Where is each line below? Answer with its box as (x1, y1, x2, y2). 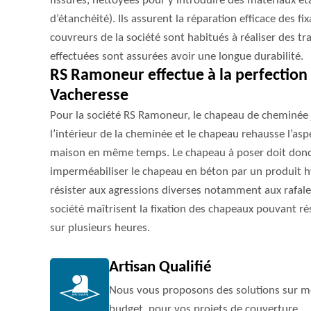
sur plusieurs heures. (50, 222, 150, 234)
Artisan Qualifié (109, 260, 212, 276)
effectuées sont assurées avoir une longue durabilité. (50, 51, 303, 62)
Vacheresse (50, 87, 128, 104)
